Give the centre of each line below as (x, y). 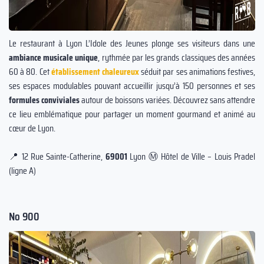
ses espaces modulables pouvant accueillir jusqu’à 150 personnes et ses (132, 86)
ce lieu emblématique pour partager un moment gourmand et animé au (132, 114)
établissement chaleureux (95, 72)
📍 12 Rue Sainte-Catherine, (57, 156)
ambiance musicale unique (54, 57)
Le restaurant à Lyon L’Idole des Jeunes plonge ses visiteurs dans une (132, 43)
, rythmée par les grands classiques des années (177, 57)
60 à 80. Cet (30, 72)
